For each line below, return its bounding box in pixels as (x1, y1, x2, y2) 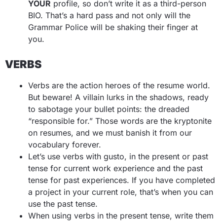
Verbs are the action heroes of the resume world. (28, 80, 210, 90)
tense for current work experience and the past (28, 163, 203, 173)
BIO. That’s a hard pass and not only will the (28, 10, 190, 20)
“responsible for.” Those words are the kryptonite (28, 116, 212, 126)
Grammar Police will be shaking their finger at (28, 22, 198, 32)
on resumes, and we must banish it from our (28, 128, 192, 138)
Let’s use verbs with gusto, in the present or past (28, 151, 208, 161)
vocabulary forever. (28, 140, 104, 149)
